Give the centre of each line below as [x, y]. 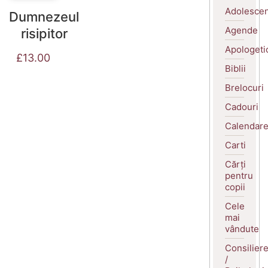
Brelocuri [244, 87]
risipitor [44, 34]
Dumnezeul [44, 17]
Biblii [235, 68]
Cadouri [242, 106]
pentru [239, 175]
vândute [242, 229]
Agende [241, 30]
